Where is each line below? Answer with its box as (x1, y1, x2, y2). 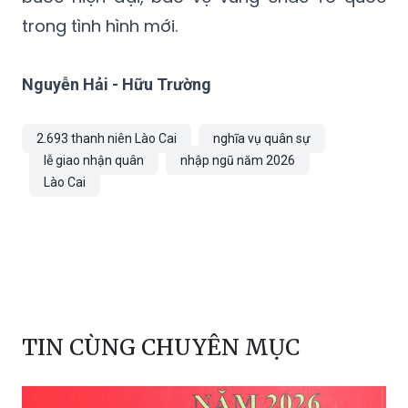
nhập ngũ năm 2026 (180, 153, 295, 168)
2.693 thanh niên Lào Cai (36, 131, 177, 147)
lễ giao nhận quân (44, 153, 144, 168)
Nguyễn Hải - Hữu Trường (22, 75, 211, 95)
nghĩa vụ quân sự (213, 131, 311, 147)
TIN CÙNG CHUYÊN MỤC (22, 333, 300, 362)
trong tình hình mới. (22, 15, 178, 38)
